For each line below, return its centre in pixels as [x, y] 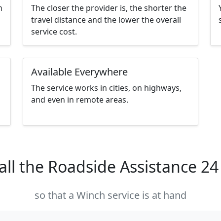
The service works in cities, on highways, [106, 88]
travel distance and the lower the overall [106, 20]
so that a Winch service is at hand [110, 195]
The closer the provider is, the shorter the [109, 8]
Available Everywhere [79, 72]
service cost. [54, 32]
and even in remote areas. [80, 100]
